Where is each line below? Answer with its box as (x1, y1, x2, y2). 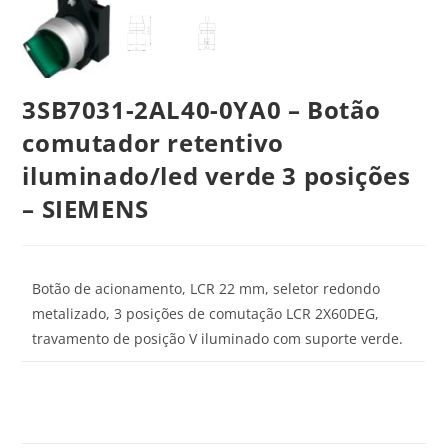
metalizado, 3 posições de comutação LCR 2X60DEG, (32, 303, 380, 323)
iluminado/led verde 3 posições (22, 158, 411, 192)
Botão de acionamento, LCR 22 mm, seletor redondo (32, 278, 381, 298)
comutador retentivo (22, 125, 284, 159)
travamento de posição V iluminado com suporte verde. (32, 328, 404, 348)
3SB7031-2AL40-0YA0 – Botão (22, 92, 382, 126)
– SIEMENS (22, 191, 149, 225)
